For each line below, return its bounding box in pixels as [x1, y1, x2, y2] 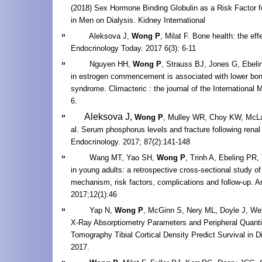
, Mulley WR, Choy [163, 112, 229, 122]
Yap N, [71, 205, 115, 215]
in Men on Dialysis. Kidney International [71, 15, 205, 25]
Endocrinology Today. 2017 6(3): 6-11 [71, 43, 196, 53]
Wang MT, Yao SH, [71, 153, 157, 162]
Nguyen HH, [71, 59, 133, 68]
